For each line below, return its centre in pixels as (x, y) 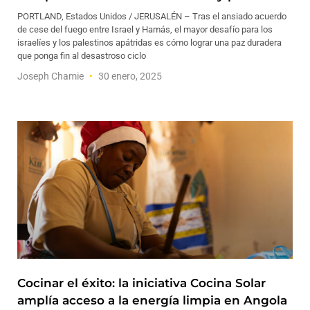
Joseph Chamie (52, 76)
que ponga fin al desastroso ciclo (82, 56)
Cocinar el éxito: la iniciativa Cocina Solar (142, 283)
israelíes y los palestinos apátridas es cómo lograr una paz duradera (149, 43)
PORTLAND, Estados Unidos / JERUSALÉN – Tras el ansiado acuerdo (152, 16)
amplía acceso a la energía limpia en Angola (152, 300)
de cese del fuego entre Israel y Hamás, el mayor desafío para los (145, 29)
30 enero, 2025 (129, 76)
